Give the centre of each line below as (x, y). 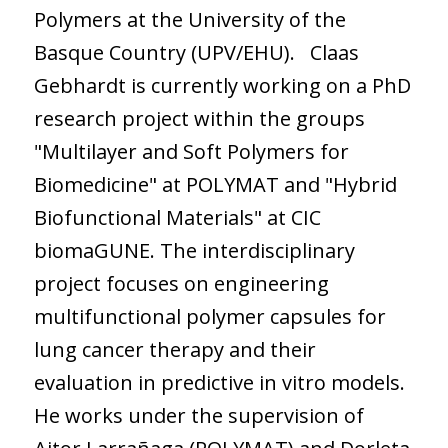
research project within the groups (199, 118)
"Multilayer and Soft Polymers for (191, 151)
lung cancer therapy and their (174, 349)
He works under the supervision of (198, 415)
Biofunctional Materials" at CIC (177, 217)
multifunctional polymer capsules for (209, 316)
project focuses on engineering (181, 283)
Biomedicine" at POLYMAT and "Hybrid (215, 184)
